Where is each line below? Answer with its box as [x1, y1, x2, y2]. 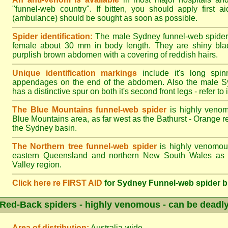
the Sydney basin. [12, 124, 77, 132]
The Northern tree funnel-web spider [12, 142, 157, 151]
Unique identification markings [12, 69, 137, 77]
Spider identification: [12, 32, 93, 41]
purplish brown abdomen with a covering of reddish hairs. [12, 50, 218, 59]
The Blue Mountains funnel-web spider [12, 105, 166, 114]
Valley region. [12, 160, 62, 169]
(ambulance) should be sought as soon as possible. [12, 14, 197, 22]
